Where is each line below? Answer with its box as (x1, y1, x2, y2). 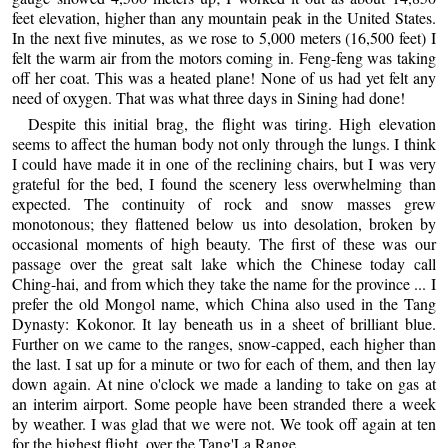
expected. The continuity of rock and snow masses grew (12, 192, 436, 214)
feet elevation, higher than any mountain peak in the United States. (12, 7, 436, 29)
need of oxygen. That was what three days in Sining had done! (12, 87, 406, 109)
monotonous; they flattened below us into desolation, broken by (12, 212, 436, 234)
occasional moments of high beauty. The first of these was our (12, 232, 436, 254)
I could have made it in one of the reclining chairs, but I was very (12, 152, 436, 174)
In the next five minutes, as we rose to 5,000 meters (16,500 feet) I (12, 27, 436, 49)
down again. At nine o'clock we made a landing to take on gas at (12, 372, 436, 394)
